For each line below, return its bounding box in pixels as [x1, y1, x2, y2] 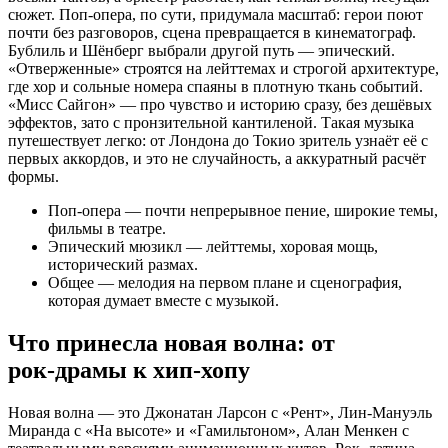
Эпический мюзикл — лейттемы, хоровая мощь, [48, 238, 378, 256]
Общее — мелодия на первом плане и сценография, [48, 274, 402, 292]
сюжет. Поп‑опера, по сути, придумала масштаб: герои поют [8, 6, 423, 24]
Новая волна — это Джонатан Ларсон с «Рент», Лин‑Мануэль [8, 404, 432, 422]
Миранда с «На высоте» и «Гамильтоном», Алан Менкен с [8, 422, 409, 440]
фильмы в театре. [48, 220, 166, 238]
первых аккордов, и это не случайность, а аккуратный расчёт [8, 150, 426, 168]
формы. [8, 168, 59, 186]
